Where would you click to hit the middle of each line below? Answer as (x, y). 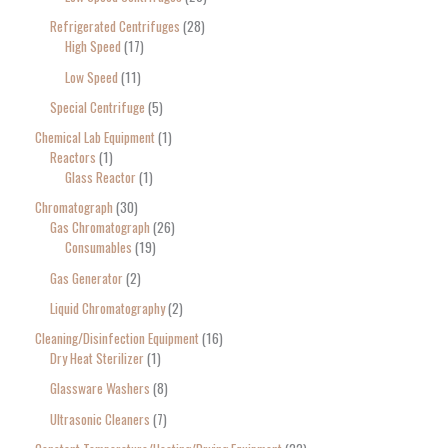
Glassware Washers (100, 388)
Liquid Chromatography (107, 307)
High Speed (93, 46)
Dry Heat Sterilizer (97, 358)
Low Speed (91, 76)
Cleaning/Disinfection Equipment (117, 338)
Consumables (98, 247)
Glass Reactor (100, 177)
